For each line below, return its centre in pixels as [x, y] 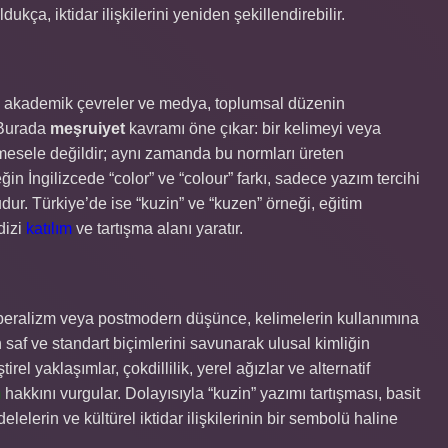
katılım [49, 228]
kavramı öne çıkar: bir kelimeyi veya [253, 128]
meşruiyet [87, 128]
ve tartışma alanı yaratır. [157, 228]
